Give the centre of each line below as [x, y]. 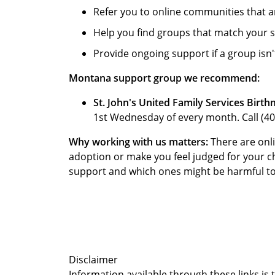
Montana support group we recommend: [164, 78]
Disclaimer [93, 260]
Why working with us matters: [138, 142]
